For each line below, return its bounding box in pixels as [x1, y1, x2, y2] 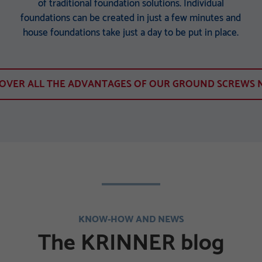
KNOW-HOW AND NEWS [78, 212, 184, 227]
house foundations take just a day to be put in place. [23, 25, 239, 41]
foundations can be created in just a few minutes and [20, 10, 242, 26]
